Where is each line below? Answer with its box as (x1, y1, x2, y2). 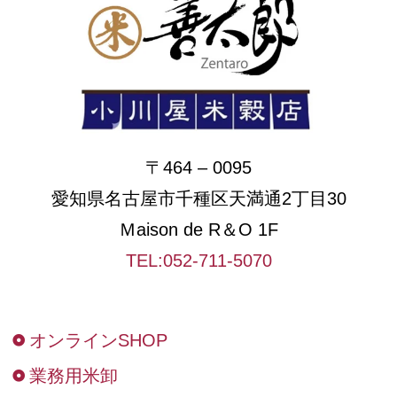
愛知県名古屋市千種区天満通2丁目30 (51, 188, 346, 208)
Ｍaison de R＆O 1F (119, 219, 278, 239)
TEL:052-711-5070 (125, 250, 272, 270)
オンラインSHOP (28, 330, 167, 350)
